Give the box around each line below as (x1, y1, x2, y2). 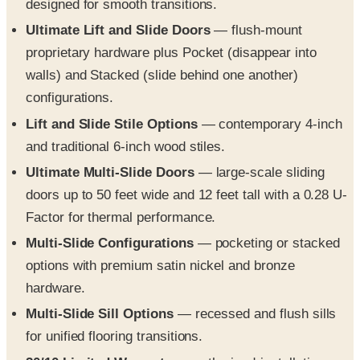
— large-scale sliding (194, 164, 325, 180)
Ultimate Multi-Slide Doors (26, 164, 194, 180)
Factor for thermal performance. (26, 209, 216, 225)
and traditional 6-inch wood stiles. (26, 138, 226, 154)
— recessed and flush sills (173, 306, 337, 322)
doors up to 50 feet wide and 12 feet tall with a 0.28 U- (26, 186, 348, 202)
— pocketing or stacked (193, 235, 340, 252)
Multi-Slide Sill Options (26, 306, 174, 322)
